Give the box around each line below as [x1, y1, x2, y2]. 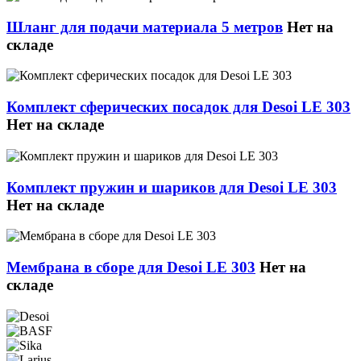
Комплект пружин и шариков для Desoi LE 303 [6, 178, 337, 196]
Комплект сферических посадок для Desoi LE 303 [6, 98, 351, 116]
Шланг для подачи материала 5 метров [6, 18, 283, 35]
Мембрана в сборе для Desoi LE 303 [6, 258, 255, 276]
